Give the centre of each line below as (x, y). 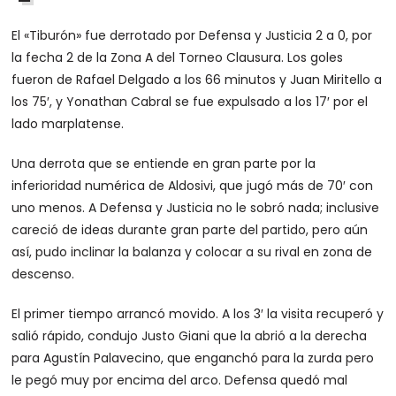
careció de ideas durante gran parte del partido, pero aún (190, 230)
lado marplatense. (68, 124)
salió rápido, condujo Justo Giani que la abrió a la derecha (190, 336)
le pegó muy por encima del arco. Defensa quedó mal (180, 380)
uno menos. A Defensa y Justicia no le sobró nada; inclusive (196, 208)
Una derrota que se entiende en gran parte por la (164, 164)
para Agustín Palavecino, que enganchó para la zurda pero (193, 358)
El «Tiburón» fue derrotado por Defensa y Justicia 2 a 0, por (192, 35)
